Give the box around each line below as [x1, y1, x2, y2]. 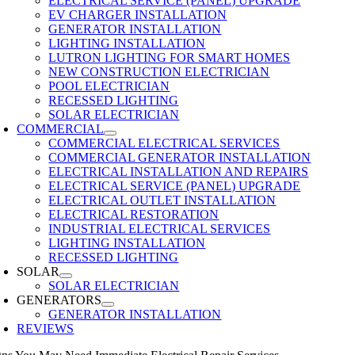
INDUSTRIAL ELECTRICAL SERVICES [48, 222, 271, 235]
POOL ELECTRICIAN [48, 79, 170, 93]
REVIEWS [17, 322, 74, 335]
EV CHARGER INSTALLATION [48, 8, 227, 21]
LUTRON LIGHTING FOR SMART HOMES [48, 51, 291, 64]
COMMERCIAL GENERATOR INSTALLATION [48, 151, 311, 164]
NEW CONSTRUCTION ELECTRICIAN [48, 65, 270, 78]
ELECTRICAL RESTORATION [48, 208, 219, 221]
